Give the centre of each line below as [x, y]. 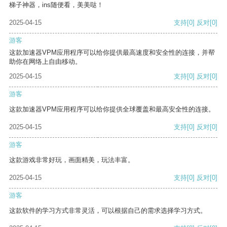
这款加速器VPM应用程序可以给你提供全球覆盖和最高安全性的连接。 [112, 109]
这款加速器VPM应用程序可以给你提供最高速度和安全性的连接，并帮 [112, 53]
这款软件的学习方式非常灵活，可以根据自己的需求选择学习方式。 [108, 211]
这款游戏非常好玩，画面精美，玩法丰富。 [72, 160]
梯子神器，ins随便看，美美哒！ [56, 5]
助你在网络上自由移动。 [45, 62]
